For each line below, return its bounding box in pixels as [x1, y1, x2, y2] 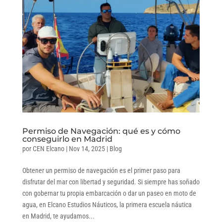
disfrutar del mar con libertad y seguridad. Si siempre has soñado [22, 177, 200, 186]
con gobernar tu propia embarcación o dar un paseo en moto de [22, 189, 196, 197]
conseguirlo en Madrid [22, 134, 112, 144]
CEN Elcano [32, 144, 64, 153]
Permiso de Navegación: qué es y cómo [22, 126, 180, 136]
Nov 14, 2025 [68, 144, 105, 153]
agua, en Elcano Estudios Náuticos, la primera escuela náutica [22, 200, 192, 209]
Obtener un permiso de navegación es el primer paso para [22, 166, 180, 174]
